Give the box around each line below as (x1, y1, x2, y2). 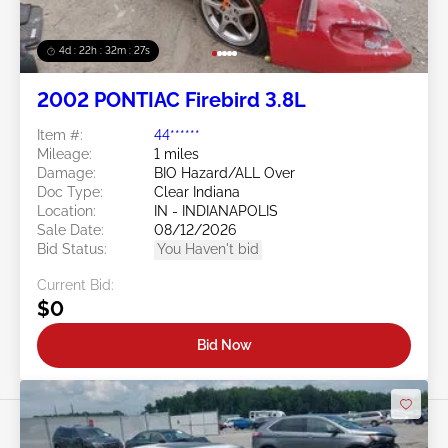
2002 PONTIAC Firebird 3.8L (37, 88, 306, 113)
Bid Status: (37, 241, 107, 258)
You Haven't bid (157, 241, 259, 258)
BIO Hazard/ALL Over (154, 165, 295, 182)
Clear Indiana (154, 184, 240, 201)
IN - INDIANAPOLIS (154, 203, 278, 220)
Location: (37, 203, 96, 220)
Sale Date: (37, 222, 104, 239)
